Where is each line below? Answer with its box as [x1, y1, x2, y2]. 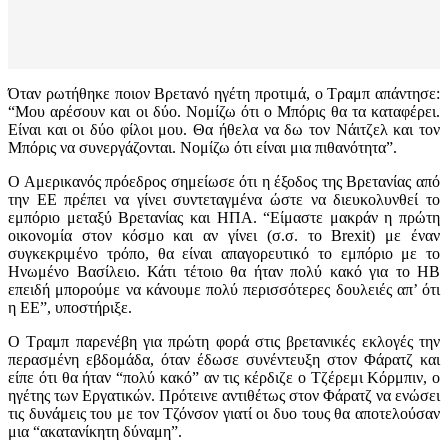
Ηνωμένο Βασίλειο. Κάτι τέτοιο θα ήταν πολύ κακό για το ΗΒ [8, 263, 440, 281]
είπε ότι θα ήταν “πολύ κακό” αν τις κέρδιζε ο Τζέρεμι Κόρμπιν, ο [8, 369, 440, 387]
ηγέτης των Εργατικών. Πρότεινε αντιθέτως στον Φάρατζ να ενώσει [8, 387, 440, 405]
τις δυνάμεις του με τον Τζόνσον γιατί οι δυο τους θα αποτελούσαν [8, 405, 440, 423]
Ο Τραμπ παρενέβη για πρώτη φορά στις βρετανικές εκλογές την [8, 333, 440, 351]
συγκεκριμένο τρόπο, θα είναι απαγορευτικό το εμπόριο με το [8, 245, 440, 263]
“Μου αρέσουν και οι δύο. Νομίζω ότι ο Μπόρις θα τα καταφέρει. [8, 103, 440, 121]
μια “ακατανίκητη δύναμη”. [8, 423, 182, 441]
